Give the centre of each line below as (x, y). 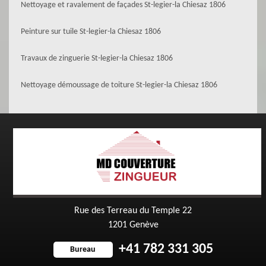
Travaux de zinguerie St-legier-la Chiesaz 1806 (97, 58)
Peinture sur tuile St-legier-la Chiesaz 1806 (91, 32)
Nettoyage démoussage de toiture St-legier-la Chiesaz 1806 (119, 85)
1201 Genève (133, 225)
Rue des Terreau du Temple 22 (133, 211)
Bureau (83, 249)
